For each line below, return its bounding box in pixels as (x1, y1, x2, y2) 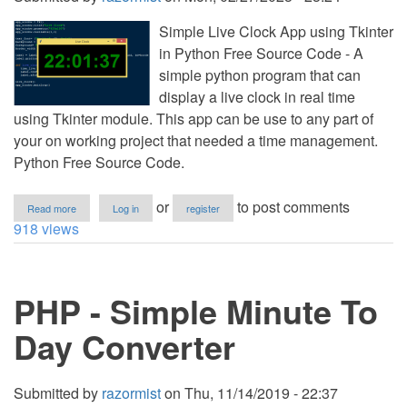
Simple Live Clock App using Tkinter (159, 21, 393, 42)
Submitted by (14, 382, 102, 403)
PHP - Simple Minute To (14, 287, 378, 334)
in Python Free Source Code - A (159, 43, 363, 64)
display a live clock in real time (159, 86, 355, 107)
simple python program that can (159, 65, 361, 85)
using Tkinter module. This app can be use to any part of (14, 108, 373, 129)
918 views (14, 218, 79, 239)
